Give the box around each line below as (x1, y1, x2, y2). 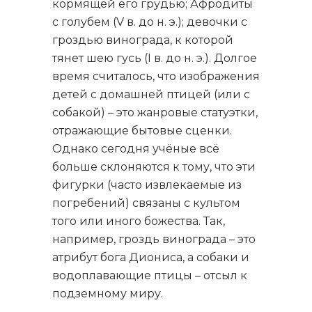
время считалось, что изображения (52, 70, 260, 83)
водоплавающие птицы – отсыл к (52, 269, 247, 282)
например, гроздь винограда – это (52, 233, 256, 246)
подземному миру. (52, 287, 163, 300)
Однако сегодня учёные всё (52, 142, 219, 155)
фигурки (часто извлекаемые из (52, 178, 242, 192)
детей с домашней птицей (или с (52, 88, 250, 101)
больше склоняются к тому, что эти (52, 160, 256, 173)
